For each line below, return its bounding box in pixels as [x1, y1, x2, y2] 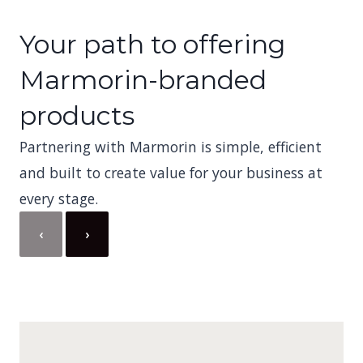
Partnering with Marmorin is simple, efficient [19, 137, 322, 156]
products [19, 100, 135, 131]
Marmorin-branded [19, 64, 267, 96]
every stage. [19, 189, 98, 208]
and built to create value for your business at [19, 163, 322, 182]
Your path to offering [19, 28, 285, 60]
